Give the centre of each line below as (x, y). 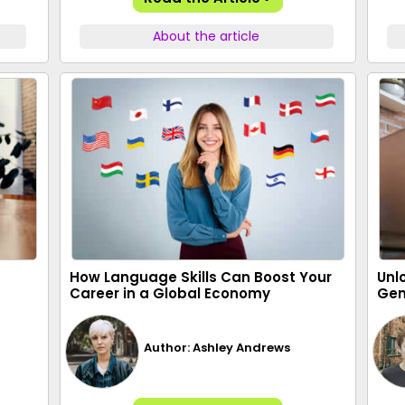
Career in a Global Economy (170, 293)
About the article (207, 36)
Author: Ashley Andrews (217, 347)
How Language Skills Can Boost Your (201, 277)
